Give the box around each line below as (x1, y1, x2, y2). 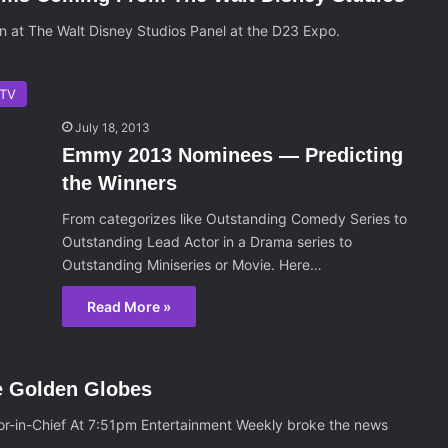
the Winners (62, 172, 178, 194)
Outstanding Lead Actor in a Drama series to (62, 233, 353, 250)
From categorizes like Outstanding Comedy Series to (62, 210, 408, 227)
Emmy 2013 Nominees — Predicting (62, 144, 404, 166)
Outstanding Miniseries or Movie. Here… (62, 256, 323, 273)
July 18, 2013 (75, 120, 151, 135)
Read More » (87, 298, 172, 315)
